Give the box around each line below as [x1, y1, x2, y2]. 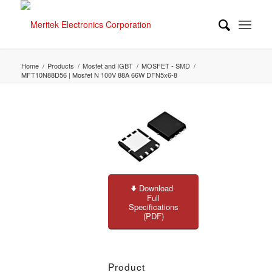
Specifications [128, 200, 178, 212]
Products [47, 61, 74, 70]
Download [139, 182, 174, 194]
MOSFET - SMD [141, 61, 190, 70]
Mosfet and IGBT [82, 61, 133, 70]
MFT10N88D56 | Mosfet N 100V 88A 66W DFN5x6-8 [21, 70, 177, 80]
